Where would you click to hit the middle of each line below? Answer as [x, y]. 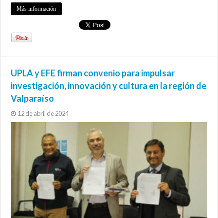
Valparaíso [33, 99]
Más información [36, 9]
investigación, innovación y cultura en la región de [109, 86]
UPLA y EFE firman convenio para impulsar [93, 73]
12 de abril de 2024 [43, 114]
